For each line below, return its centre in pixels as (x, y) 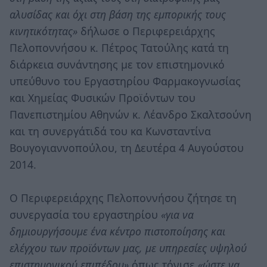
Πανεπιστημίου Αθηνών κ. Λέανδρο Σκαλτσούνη (131, 114)
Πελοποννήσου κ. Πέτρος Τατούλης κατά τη (119, 47)
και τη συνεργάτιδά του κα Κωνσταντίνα (110, 131)
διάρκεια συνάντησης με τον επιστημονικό (117, 64)
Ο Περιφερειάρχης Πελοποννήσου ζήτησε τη (123, 198)
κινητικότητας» (45, 31)
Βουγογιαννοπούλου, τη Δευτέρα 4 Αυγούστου (127, 148)
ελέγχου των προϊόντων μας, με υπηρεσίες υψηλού (128, 248)
